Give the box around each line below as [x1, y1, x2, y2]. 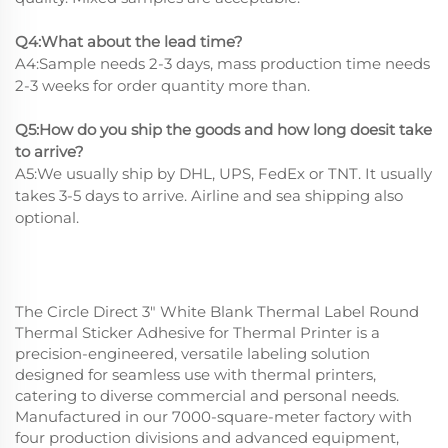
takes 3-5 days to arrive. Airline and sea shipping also [15, 185, 403, 205]
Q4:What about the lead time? [15, 31, 243, 51]
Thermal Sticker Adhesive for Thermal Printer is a [15, 322, 380, 342]
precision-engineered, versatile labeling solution [15, 343, 370, 363]
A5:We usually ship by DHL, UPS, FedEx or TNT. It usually [15, 163, 432, 183]
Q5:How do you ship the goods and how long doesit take [15, 119, 432, 139]
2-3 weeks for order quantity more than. [15, 75, 310, 95]
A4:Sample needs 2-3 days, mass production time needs [15, 53, 430, 73]
